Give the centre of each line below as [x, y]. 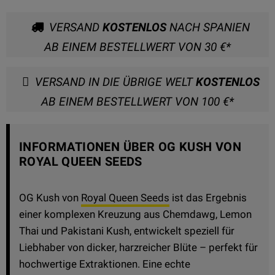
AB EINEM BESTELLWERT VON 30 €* [137, 47]
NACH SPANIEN [208, 27]
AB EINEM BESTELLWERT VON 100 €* [137, 101]
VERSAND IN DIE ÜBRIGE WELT [115, 82]
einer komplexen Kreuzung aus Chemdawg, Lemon [135, 214]
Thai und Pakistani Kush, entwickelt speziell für [127, 230]
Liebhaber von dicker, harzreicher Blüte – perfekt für [138, 247]
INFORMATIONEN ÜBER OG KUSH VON [130, 146]
